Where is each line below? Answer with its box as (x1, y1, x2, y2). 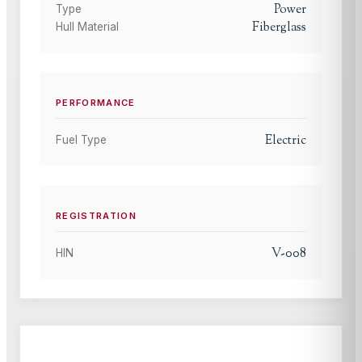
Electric (265, 132, 306, 150)
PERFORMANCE (56, 97, 136, 109)
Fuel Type (56, 133, 107, 147)
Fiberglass (252, 19, 306, 36)
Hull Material (56, 20, 119, 33)
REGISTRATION (56, 210, 137, 222)
